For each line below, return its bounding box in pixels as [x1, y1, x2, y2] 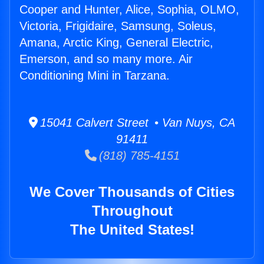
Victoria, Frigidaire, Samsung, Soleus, [19, 19, 216, 33]
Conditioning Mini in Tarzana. [19, 69, 170, 82]
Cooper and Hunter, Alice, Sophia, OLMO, [19, 3, 239, 16]
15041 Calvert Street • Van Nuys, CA [38, 116, 235, 130]
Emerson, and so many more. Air [19, 52, 193, 66]
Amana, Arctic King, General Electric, [19, 36, 213, 49]
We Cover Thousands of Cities [29, 184, 235, 200]
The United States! [70, 222, 194, 238]
